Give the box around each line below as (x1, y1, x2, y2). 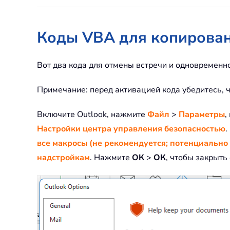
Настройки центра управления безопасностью (37, 123, 225, 135)
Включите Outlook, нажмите (37, 109, 147, 121)
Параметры (179, 109, 225, 121)
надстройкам (37, 152, 90, 164)
